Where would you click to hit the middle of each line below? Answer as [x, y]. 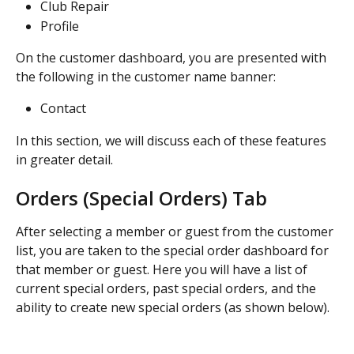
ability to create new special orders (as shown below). [173, 308]
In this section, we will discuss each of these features [173, 140]
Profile [60, 26]
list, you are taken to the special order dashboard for [174, 251]
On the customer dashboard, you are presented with [173, 58]
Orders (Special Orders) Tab [141, 198]
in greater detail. [64, 159]
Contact [63, 109]
